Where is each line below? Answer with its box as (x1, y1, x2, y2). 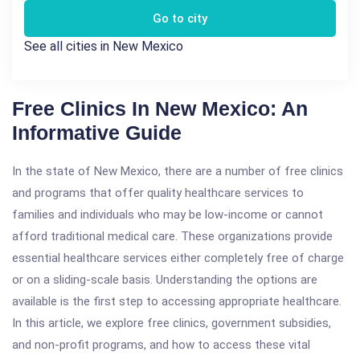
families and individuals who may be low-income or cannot (12, 207, 323, 222)
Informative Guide (12, 121, 182, 144)
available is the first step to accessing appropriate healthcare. (12, 294, 342, 309)
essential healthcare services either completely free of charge (12, 251, 344, 265)
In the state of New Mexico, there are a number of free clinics (12, 164, 343, 178)
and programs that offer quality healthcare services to (12, 186, 304, 200)
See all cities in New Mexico (24, 39, 183, 54)
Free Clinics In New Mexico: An (12, 97, 308, 120)
